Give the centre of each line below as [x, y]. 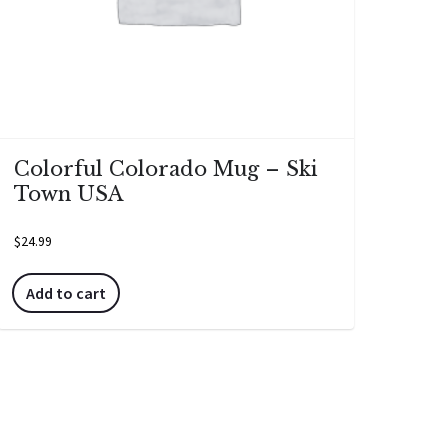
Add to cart [65, 292]
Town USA [68, 193]
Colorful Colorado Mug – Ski [165, 168]
